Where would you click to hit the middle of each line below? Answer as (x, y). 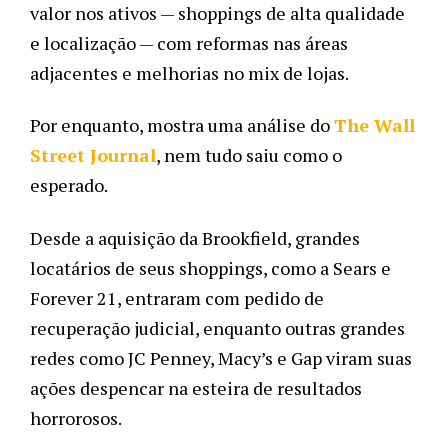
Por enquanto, (88, 125)
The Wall (374, 125)
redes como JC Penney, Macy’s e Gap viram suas (221, 357)
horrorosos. (77, 417)
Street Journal (93, 155)
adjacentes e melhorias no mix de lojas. (191, 73)
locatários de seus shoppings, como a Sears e (210, 267)
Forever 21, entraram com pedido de (177, 297)
